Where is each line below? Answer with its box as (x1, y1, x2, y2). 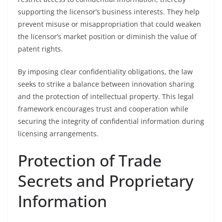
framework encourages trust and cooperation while (18, 104, 188, 113)
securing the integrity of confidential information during (18, 116, 204, 126)
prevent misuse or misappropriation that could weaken (18, 19, 201, 29)
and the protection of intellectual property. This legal (18, 92, 194, 101)
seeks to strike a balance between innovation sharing (18, 79, 194, 89)
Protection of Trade (18, 150, 162, 171)
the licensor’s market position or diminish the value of (18, 32, 197, 41)
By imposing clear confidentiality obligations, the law (18, 67, 193, 76)
